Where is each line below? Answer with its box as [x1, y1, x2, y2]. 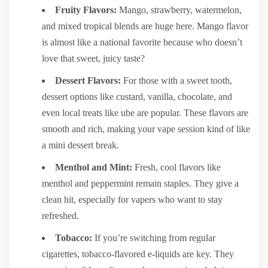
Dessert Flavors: [55, 75, 121, 86]
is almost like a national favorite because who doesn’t [42, 37, 242, 47]
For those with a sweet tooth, [121, 75, 232, 86]
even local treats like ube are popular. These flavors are [42, 108, 248, 118]
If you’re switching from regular [92, 233, 215, 243]
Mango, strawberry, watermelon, [117, 5, 242, 15]
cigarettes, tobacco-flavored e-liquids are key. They [42, 249, 234, 259]
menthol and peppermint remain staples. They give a [42, 178, 239, 188]
